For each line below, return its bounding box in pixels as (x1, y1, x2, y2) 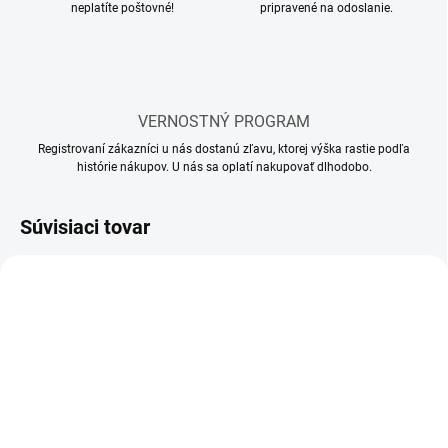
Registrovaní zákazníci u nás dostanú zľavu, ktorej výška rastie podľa (38, 142, 410, 157)
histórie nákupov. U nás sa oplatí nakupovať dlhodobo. (76, 160, 372, 175)
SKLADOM (34, 422, 83, 434)
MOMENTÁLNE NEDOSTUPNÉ (264, 422, 405, 434)
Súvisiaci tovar (20, 215, 150, 240)
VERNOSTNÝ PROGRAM (138, 112, 310, 132)
